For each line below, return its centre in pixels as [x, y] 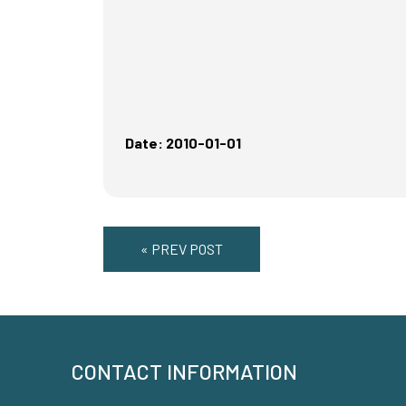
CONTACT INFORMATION [185, 372]
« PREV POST [182, 249]
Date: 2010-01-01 [183, 143]
